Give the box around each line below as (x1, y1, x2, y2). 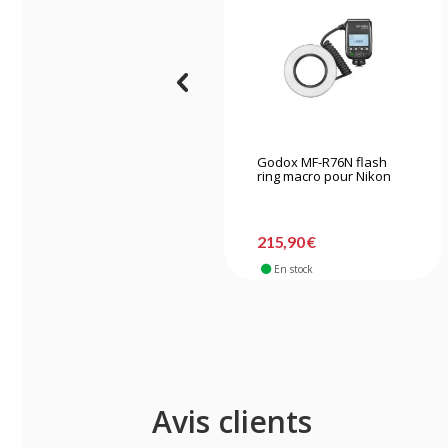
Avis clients (152, 400, 312, 442)
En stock (273, 261, 313, 276)
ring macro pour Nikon (257, 166, 392, 185)
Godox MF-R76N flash (257, 152, 388, 171)
